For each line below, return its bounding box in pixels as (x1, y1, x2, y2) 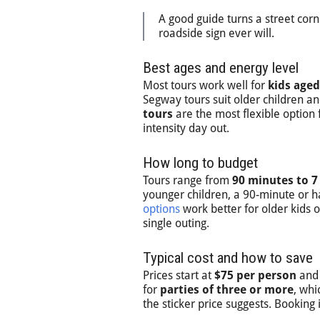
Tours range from (143, 174, 232, 187)
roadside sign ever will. (159, 26, 274, 40)
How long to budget (143, 154, 258, 171)
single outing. (143, 216, 209, 230)
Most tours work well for (143, 79, 268, 92)
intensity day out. (143, 121, 229, 135)
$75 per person (214, 269, 296, 282)
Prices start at (143, 269, 214, 282)
